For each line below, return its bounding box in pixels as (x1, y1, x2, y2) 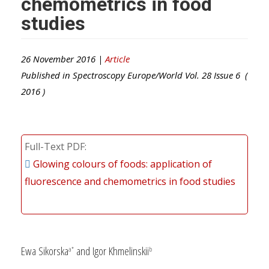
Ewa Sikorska (21, 242, 68, 259)
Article (105, 52, 130, 65)
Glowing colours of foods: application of (33, 157, 212, 171)
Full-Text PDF (25, 139, 85, 153)
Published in (21, 68, 73, 81)
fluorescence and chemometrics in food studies (25, 174, 235, 188)
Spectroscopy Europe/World (73, 68, 183, 81)
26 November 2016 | (21, 52, 105, 65)
